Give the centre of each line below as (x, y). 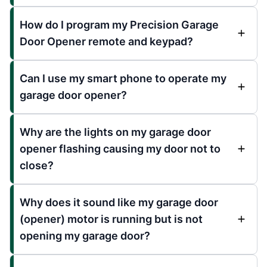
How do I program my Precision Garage (119, 24)
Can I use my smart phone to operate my (123, 78)
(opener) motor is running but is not (111, 219)
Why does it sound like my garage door (119, 202)
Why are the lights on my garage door (115, 132)
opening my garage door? (85, 235)
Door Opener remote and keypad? (106, 41)
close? (37, 165)
